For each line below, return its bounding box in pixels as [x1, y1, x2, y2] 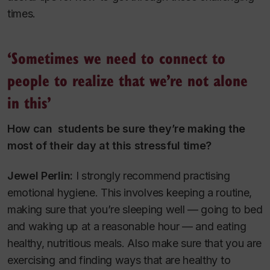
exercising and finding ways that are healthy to [7, 254, 231, 267]
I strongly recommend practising [72, 169, 230, 183]
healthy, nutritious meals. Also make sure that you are [7, 237, 262, 250]
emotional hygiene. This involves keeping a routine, [7, 186, 252, 199]
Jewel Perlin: [7, 169, 73, 183]
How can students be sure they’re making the [7, 122, 246, 135]
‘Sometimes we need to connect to [7, 46, 225, 69]
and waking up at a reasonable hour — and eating [7, 220, 246, 233]
